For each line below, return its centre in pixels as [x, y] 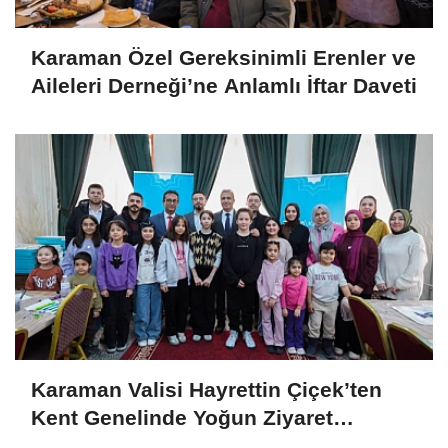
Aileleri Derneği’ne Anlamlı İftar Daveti [224, 86]
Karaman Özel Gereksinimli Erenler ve [223, 58]
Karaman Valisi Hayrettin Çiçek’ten [206, 390]
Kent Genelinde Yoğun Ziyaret [182, 418]
